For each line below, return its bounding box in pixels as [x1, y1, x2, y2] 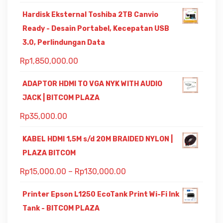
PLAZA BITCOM [22, 148, 76, 157]
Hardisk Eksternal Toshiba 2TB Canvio [22, 10, 158, 19]
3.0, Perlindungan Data [22, 38, 105, 47]
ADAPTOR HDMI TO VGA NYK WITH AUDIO [22, 79, 162, 88]
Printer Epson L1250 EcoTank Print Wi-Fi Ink [22, 190, 179, 199]
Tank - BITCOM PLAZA [22, 204, 100, 213]
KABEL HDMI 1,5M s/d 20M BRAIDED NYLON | [22, 134, 173, 143]
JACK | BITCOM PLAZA [22, 93, 100, 102]
